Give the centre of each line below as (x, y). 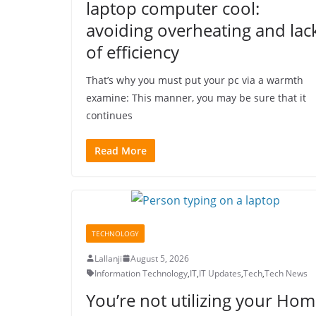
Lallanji (108, 258)
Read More (121, 150)
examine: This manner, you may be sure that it (196, 97)
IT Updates (220, 273)
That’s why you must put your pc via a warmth (195, 80)
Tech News (286, 273)
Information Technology (141, 273)
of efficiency (133, 51)
